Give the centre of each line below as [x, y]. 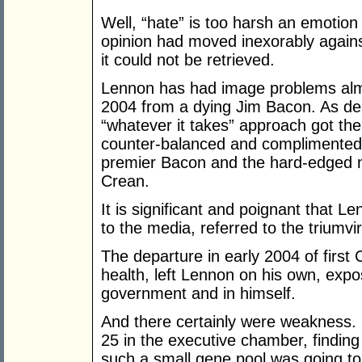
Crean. [125, 181]
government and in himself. [198, 294]
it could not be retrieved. [188, 60]
